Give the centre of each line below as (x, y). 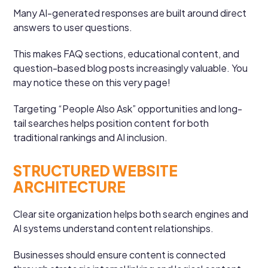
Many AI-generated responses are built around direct (130, 13)
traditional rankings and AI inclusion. (91, 137)
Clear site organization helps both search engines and (131, 214)
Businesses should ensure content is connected (120, 254)
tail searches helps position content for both (111, 123)
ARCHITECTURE (70, 186)
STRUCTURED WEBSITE (96, 170)
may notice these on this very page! (92, 82)
